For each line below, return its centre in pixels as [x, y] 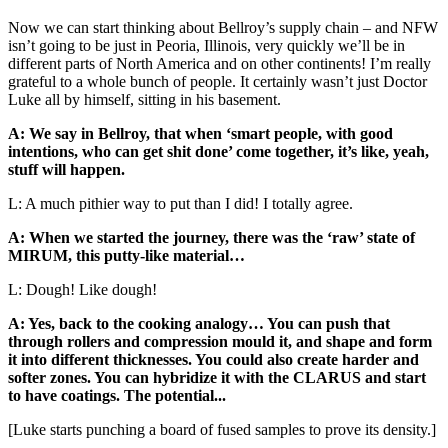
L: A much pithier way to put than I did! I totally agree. [180, 203]
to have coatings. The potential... [117, 395]
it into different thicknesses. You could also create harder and [213, 359]
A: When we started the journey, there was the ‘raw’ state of [211, 237]
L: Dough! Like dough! [82, 289]
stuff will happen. [66, 169]
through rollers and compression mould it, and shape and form [220, 341]
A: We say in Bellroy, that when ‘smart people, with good [200, 133]
